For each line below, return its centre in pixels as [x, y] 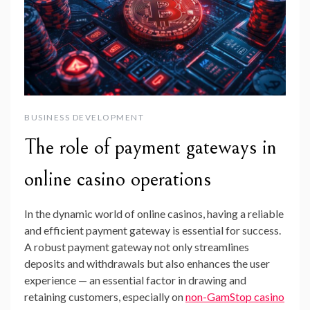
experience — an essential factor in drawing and [135, 280]
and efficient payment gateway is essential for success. [153, 230]
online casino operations [118, 180]
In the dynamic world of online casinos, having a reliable [154, 214]
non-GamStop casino [235, 297]
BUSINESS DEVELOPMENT [84, 118]
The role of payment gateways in [151, 148]
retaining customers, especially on [105, 297]
